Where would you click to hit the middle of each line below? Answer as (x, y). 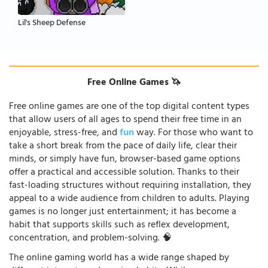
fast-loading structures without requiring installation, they (130, 186)
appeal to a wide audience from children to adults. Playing (129, 199)
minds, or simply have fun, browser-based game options (125, 159)
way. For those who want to (194, 133)
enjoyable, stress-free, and (64, 133)
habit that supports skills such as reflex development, (119, 225)
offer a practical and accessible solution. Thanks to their (124, 173)
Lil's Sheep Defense (52, 23)
